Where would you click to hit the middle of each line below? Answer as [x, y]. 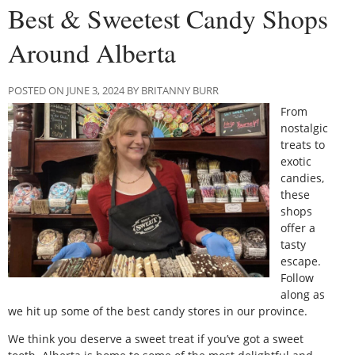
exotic [296, 161]
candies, [303, 177]
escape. [301, 261]
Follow [298, 277]
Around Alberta [92, 52]
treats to [303, 144]
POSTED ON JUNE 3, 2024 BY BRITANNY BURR [113, 90]
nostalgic [305, 128]
